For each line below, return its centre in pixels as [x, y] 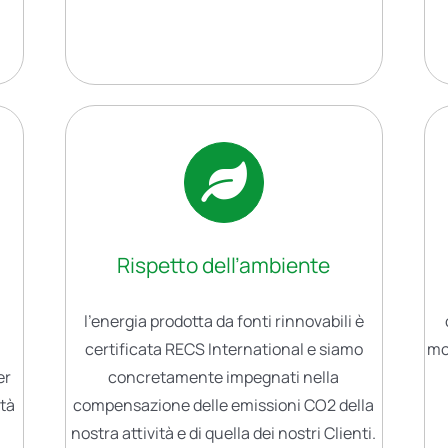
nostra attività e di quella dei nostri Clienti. [224, 432]
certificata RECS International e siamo [223, 348]
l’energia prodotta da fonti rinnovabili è [223, 320]
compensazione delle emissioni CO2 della [224, 404]
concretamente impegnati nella [224, 376]
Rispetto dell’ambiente [224, 264]
